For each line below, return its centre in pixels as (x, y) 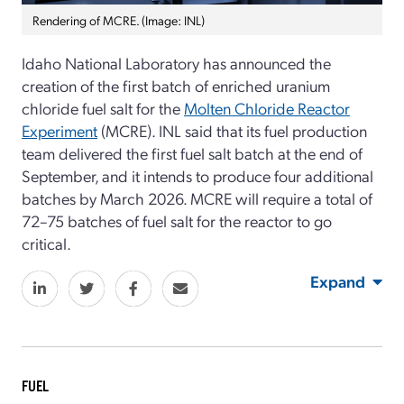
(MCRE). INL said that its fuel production (232, 131)
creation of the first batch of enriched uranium (176, 86)
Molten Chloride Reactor (267, 108)
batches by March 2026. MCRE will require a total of (197, 198)
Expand (338, 281)
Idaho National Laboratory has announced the (176, 63)
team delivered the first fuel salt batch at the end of (192, 153)
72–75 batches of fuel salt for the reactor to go (177, 221)
